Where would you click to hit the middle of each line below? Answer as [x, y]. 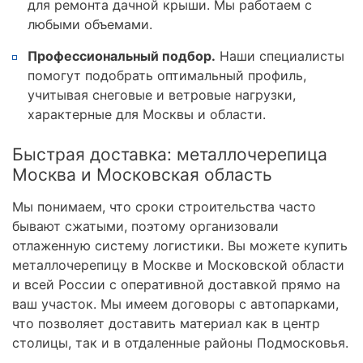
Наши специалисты [280, 56]
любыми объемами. [90, 24]
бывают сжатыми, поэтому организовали [145, 226]
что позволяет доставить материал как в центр [166, 323]
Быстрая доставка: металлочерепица [170, 154]
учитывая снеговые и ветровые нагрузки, [162, 94]
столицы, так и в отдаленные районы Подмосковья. [180, 342]
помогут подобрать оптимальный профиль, [167, 75]
